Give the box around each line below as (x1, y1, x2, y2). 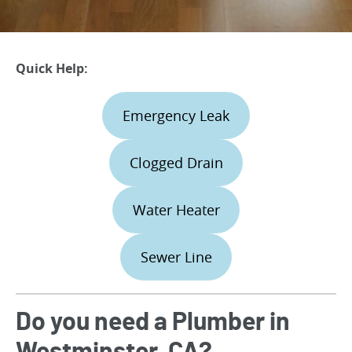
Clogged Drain (129, 153, 223, 172)
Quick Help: (16, 60, 88, 77)
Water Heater (132, 200, 220, 219)
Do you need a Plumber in (16, 310, 290, 335)
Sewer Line (140, 247, 212, 266)
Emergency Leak (123, 106, 229, 125)
